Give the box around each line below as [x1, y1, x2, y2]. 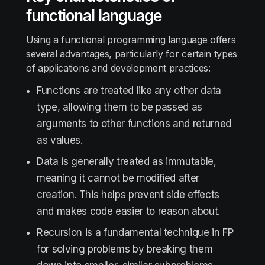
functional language [26, 7, 162, 25]
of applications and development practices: [26, 62, 211, 74]
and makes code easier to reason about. [37, 205, 221, 217]
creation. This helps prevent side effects [37, 189, 220, 201]
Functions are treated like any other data [37, 85, 222, 96]
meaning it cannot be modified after [37, 172, 200, 184]
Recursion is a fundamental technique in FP [37, 227, 234, 238]
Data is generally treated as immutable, [37, 156, 216, 167]
